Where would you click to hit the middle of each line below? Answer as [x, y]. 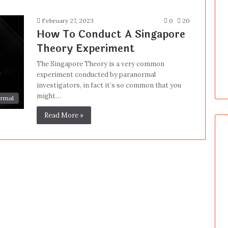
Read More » [64, 115]
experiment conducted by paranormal [96, 75]
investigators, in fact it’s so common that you [109, 85]
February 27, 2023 [67, 21]
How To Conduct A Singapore [111, 34]
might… [49, 96]
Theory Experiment [85, 49]
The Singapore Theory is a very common [100, 64]
